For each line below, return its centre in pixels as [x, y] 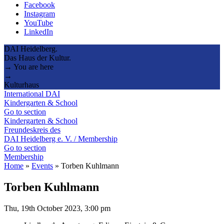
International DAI [32, 93]
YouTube [38, 22]
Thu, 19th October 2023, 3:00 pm [57, 208]
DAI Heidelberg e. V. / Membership [61, 138]
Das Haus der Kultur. [37, 57]
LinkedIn [38, 31]
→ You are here [29, 66]
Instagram [39, 13]
